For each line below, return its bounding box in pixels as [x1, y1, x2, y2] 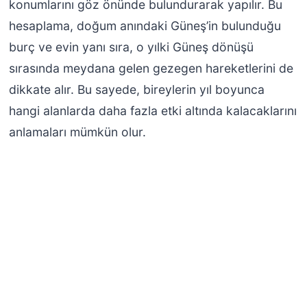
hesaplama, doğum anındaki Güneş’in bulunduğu [8, 19, 281, 34]
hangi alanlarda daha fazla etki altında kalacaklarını [8, 103, 297, 119]
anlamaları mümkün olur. [8, 125, 146, 140]
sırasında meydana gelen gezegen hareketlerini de [8, 61, 293, 76]
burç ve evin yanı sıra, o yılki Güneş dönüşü [8, 40, 254, 55]
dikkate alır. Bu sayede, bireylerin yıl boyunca [8, 82, 265, 97]
